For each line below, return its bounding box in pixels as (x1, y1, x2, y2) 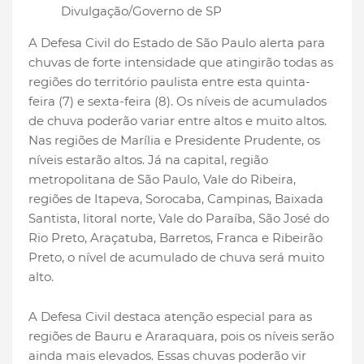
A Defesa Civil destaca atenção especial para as (28, 309, 312, 325)
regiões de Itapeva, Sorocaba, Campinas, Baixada (28, 191, 323, 207)
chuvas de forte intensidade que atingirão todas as (28, 54, 333, 71)
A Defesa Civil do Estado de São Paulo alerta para (28, 35, 325, 51)
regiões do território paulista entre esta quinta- (28, 74, 310, 90)
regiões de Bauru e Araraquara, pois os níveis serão (28, 328, 334, 344)
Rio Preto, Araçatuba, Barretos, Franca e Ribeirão (28, 230, 323, 246)
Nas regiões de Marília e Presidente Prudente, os (28, 132, 320, 149)
